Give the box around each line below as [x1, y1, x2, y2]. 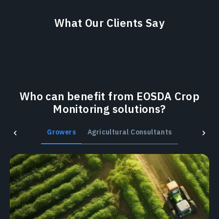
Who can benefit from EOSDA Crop [19, 89, 200, 104]
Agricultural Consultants [88, 128, 172, 137]
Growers [47, 128, 76, 137]
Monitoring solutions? [53, 102, 166, 116]
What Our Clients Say [54, 16, 165, 30]
